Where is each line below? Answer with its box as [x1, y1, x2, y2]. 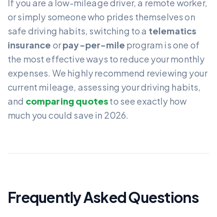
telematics [148, 25, 197, 37]
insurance [8, 39, 51, 51]
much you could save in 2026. [8, 109, 129, 121]
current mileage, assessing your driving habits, [8, 81, 201, 93]
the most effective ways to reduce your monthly [8, 53, 205, 65]
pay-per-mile [62, 39, 125, 51]
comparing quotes [25, 95, 108, 107]
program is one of [125, 39, 200, 51]
